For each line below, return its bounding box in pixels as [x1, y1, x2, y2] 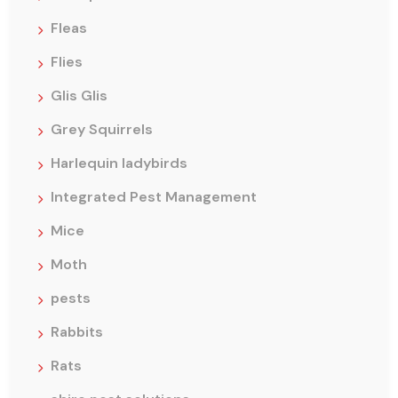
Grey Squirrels [51, 119, 153, 139]
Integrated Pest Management [51, 187, 257, 206]
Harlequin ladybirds [51, 153, 187, 172]
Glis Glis [51, 85, 107, 105]
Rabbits [51, 322, 103, 341]
